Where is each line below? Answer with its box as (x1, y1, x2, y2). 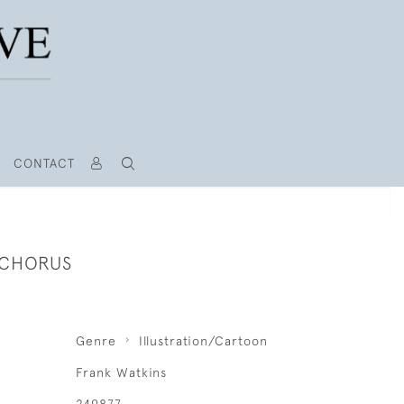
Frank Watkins (75, 365, 167, 380)
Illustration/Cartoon (138, 334, 268, 348)
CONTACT (13, 156, 75, 170)
